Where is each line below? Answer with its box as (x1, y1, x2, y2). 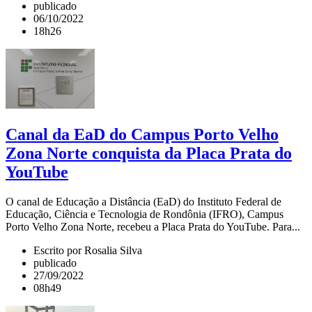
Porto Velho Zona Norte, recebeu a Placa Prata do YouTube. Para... (6, 220, 300, 233)
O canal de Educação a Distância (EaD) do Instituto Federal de (6, 195, 281, 208)
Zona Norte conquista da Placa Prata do (6, 143, 292, 162)
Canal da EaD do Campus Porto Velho (6, 125, 279, 143)
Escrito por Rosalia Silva (33, 244, 142, 256)
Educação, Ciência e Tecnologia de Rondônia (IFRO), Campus (6, 208, 283, 220)
